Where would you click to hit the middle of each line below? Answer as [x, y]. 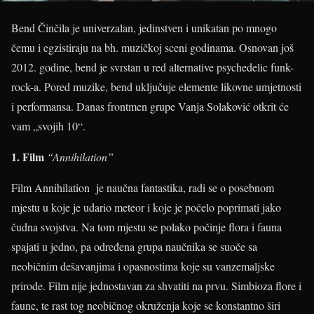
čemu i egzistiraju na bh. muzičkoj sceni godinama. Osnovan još [152, 47]
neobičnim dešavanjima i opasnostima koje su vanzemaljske [143, 266]
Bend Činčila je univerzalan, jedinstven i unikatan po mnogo [144, 28]
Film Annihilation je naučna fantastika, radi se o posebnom [143, 187]
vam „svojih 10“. [48, 126]
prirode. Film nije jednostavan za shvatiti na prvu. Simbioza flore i [156, 286]
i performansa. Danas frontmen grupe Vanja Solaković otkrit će [150, 106]
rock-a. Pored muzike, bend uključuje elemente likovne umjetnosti [156, 87]
